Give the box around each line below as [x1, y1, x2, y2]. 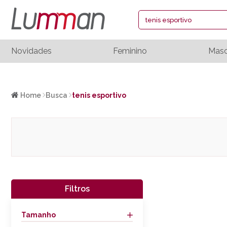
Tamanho [21, 211, 56, 219]
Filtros [64, 184, 90, 194]
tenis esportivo [72, 91, 126, 99]
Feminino [112, 46, 147, 56]
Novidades [11, 46, 52, 56]
